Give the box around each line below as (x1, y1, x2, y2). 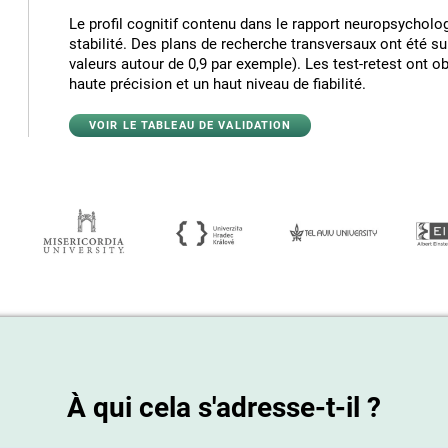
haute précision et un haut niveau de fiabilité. (69, 75, 366, 93)
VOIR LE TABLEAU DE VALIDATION (89, 119, 292, 132)
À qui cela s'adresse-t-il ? (67, 391, 381, 424)
